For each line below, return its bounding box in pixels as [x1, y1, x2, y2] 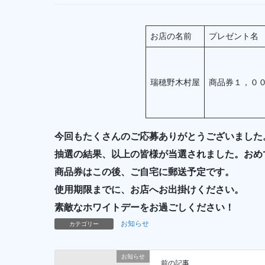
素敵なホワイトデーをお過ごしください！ [54, 202, 234, 213]
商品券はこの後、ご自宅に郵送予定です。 [54, 167, 234, 177]
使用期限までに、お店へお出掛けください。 [54, 185, 244, 195]
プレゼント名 [209, 31, 258, 41]
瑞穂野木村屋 [150, 77, 200, 88]
